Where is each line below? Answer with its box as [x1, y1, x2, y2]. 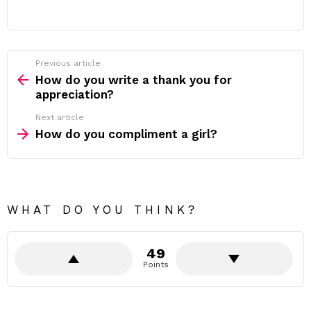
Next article [35, 112, 84, 122]
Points [142, 260, 169, 269]
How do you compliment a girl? [35, 127, 217, 141]
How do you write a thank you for [35, 73, 232, 87]
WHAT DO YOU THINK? [7, 203, 198, 217]
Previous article [35, 58, 101, 68]
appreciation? [35, 87, 114, 101]
